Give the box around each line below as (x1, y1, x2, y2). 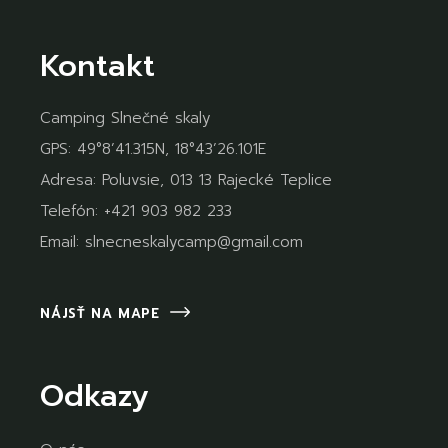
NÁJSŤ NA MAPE (40, 303, 160, 323)
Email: (40, 230, 86, 253)
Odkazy (40, 372, 150, 419)
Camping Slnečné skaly (40, 106, 212, 129)
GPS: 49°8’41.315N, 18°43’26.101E (40, 137, 267, 160)
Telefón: (40, 199, 105, 222)
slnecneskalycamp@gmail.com (85, 230, 304, 253)
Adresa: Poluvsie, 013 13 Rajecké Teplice (40, 168, 333, 191)
